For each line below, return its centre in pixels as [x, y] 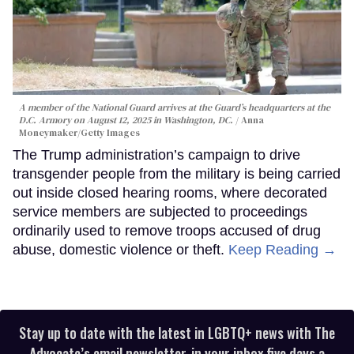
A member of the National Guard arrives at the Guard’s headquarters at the [175, 107]
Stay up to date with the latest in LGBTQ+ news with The [177, 332]
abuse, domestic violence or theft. [121, 249]
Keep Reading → [282, 249]
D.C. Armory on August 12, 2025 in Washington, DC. [126, 120]
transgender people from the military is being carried [177, 173]
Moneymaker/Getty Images [79, 132]
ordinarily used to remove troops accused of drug [167, 230]
